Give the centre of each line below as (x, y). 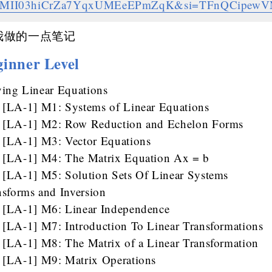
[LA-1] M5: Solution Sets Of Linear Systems (116, 175)
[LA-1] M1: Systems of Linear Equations (106, 107)
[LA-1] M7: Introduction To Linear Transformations (133, 226)
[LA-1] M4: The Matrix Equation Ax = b (106, 158)
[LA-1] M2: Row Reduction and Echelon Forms (123, 124)
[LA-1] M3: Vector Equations (77, 141)
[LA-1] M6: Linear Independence (86, 209)
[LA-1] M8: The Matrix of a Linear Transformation (131, 243)
